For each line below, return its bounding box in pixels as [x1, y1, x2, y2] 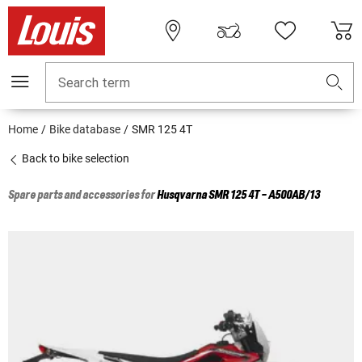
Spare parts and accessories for [8, 189, 157, 203]
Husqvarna [157, 189, 207, 203]
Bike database [49, 123, 120, 137]
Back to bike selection [19, 152, 129, 166]
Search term [58, 75, 130, 91]
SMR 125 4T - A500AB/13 [208, 189, 320, 203]
